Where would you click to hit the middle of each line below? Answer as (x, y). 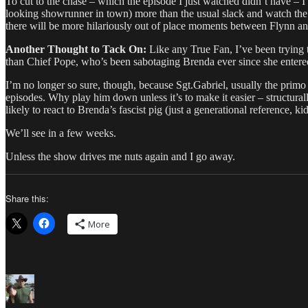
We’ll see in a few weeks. (61, 133)
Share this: (27, 198)
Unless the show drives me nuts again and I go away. (120, 156)
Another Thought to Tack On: (76, 49)
